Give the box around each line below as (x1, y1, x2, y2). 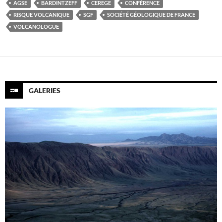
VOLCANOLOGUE (13, 23, 59, 30)
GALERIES (29, 86, 60, 95)
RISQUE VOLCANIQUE (13, 11, 69, 18)
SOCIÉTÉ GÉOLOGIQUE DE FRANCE (107, 11, 195, 18)
